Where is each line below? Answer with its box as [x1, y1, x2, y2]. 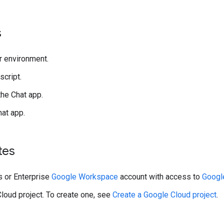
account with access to [118, 171, 202, 181]
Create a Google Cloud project [112, 189, 216, 199]
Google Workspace [51, 171, 118, 181]
